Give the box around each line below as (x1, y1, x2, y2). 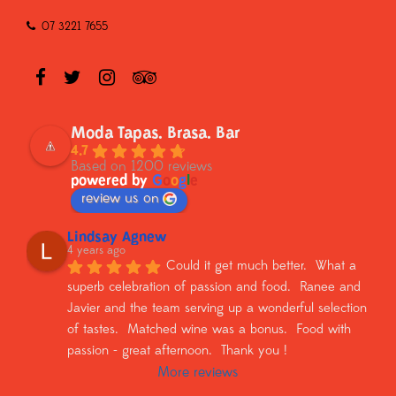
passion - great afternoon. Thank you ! (67, 345, 287, 359)
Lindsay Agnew (67, 231, 166, 246)
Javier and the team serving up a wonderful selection (67, 302, 367, 316)
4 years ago (67, 245, 126, 257)
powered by (71, 174, 152, 188)
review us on (81, 192, 159, 206)
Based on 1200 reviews (71, 160, 213, 174)
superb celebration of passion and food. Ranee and (67, 281, 361, 295)
